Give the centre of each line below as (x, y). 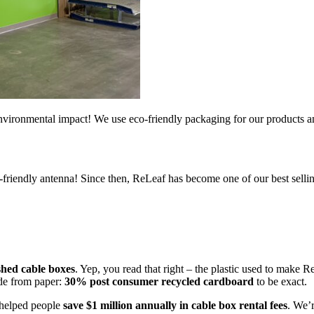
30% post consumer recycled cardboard (159, 282)
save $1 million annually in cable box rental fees (175, 306)
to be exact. (280, 282)
